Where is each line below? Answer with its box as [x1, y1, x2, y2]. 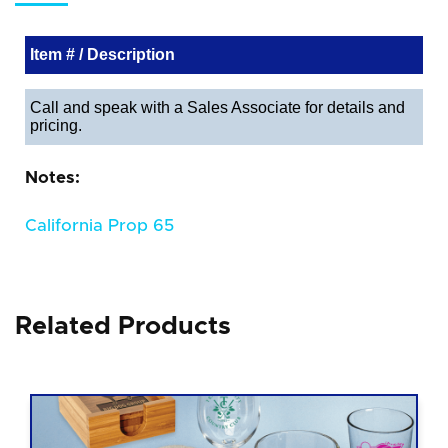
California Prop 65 [25, 216, 174, 234]
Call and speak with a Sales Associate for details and [30, 98, 405, 116]
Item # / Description [30, 45, 175, 63]
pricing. [30, 116, 82, 134]
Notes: [25, 168, 80, 186]
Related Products [15, 313, 231, 339]
